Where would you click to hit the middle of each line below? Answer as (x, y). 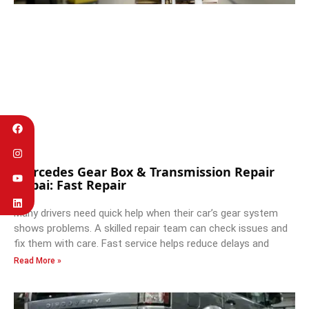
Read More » (38, 261)
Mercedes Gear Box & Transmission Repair (144, 172)
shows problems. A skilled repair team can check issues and (151, 229)
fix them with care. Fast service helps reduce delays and (141, 244)
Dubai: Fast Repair (72, 185)
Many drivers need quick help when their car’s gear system (146, 213)
